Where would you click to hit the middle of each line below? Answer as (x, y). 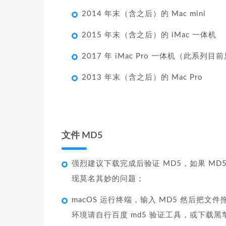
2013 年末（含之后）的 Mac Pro (142, 78)
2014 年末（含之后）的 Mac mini (144, 14)
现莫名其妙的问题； (108, 179)
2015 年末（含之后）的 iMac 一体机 (149, 35)
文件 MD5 (82, 136)
